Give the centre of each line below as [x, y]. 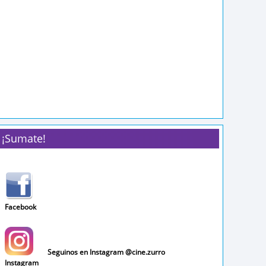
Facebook [20, 207]
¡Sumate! [24, 138]
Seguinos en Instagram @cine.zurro [106, 252]
